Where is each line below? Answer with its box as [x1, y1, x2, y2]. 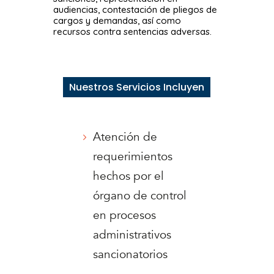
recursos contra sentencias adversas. [53, 25, 212, 37]
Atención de [93, 129, 158, 146]
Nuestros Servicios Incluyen [69, 80, 205, 94]
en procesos [93, 207, 157, 224]
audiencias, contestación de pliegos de [53, 3, 218, 15]
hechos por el [93, 168, 165, 185]
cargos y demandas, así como [53, 14, 182, 26]
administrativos [93, 227, 172, 243]
